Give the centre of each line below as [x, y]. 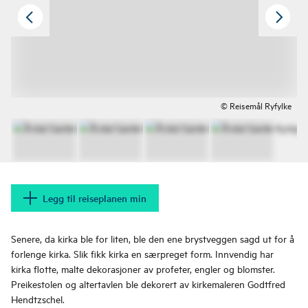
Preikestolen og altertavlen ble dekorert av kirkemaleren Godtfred [148, 284]
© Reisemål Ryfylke [256, 106]
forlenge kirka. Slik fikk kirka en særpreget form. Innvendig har [142, 254]
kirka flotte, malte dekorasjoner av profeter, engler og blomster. [143, 269]
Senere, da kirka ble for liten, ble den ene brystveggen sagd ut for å [153, 239]
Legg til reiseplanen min [95, 198]
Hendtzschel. [38, 299]
